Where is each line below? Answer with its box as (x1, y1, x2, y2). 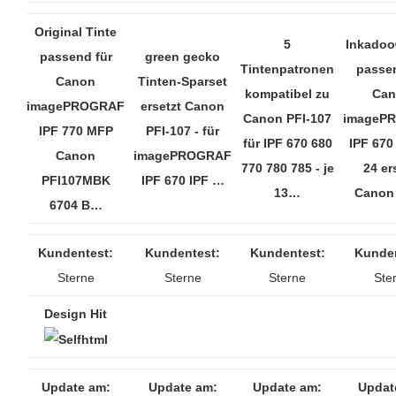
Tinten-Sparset (138, 74, 227, 89)
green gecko (145, 49, 220, 65)
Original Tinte (34, 25, 117, 40)
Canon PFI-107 (243, 111, 331, 126)
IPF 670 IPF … (141, 173, 225, 188)
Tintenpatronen (240, 62, 334, 77)
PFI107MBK (41, 173, 110, 188)
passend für (39, 49, 112, 65)
